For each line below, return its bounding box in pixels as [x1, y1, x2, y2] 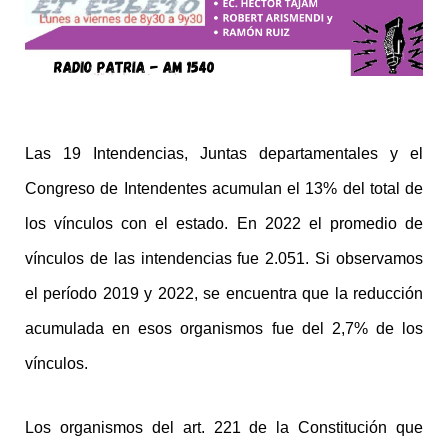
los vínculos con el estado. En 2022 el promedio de [25, 214, 423, 232]
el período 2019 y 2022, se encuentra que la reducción [25, 284, 423, 302]
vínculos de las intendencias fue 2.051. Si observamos [25, 249, 423, 267]
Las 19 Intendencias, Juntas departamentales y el [25, 144, 423, 162]
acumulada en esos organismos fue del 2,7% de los [25, 319, 423, 337]
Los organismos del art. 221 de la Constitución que [25, 419, 423, 437]
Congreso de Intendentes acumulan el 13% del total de [25, 179, 423, 197]
